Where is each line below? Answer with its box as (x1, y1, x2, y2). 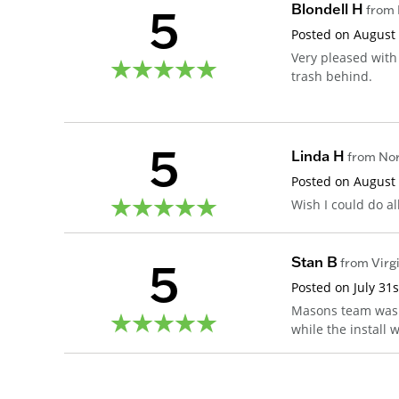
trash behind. (291, 67, 373, 85)
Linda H (291, 147, 346, 166)
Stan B (291, 253, 338, 272)
